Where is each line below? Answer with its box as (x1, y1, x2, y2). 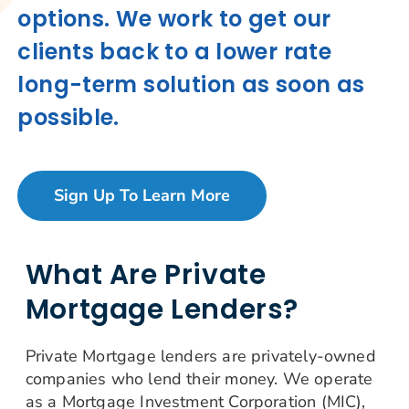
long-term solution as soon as (17, 68, 365, 100)
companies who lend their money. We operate (25, 367, 373, 390)
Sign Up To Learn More (54, 184, 231, 206)
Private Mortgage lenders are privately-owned (25, 344, 376, 367)
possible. (17, 101, 120, 132)
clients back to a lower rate (17, 36, 332, 67)
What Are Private (25, 255, 267, 293)
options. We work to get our (17, 3, 331, 34)
